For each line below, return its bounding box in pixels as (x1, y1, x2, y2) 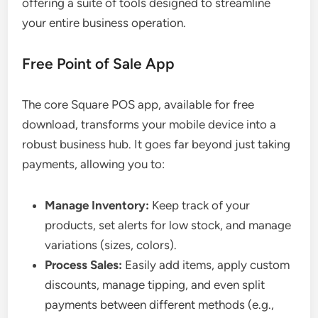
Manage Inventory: (45, 198, 150, 213)
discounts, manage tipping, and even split (45, 278, 265, 292)
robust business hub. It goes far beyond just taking (22, 137, 291, 152)
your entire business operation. (22, 16, 187, 31)
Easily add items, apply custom (122, 258, 290, 273)
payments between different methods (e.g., (45, 297, 275, 312)
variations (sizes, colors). (45, 238, 177, 253)
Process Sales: (45, 258, 123, 273)
